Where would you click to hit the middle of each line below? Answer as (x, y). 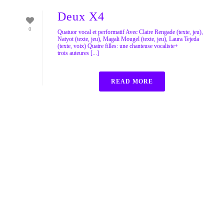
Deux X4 (81, 16)
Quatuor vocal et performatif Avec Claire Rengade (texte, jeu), (130, 32)
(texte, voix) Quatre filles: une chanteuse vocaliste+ (118, 46)
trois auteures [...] (78, 53)
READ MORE (132, 81)
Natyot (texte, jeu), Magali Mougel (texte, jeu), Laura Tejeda (128, 39)
